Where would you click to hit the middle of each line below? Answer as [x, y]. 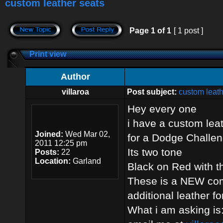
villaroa [75, 92]
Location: [53, 161]
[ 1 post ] [188, 31]
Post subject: [152, 92]
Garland [86, 161]
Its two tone [155, 152]
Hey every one [162, 109]
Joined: [49, 134]
